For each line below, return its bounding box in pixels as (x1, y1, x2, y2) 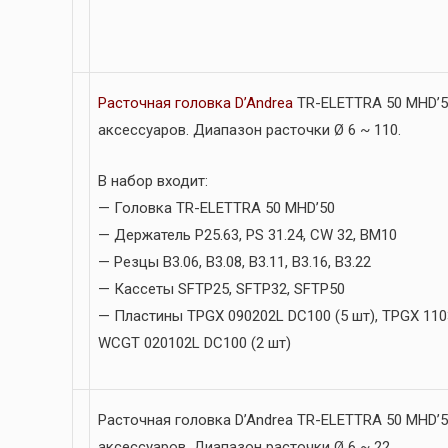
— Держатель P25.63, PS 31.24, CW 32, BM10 (98, 226, 397, 245)
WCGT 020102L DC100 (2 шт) (98, 334, 291, 353)
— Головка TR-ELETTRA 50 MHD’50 (98, 199, 335, 218)
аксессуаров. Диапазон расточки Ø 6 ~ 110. (98, 121, 401, 140)
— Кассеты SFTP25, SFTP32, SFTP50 (98, 280, 345, 299)
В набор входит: (98, 172, 208, 191)
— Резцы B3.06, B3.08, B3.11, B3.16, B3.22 (98, 253, 371, 272)
